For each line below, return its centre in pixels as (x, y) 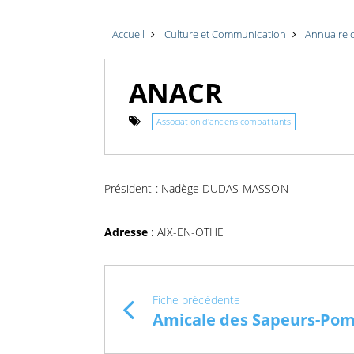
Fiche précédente (196, 299)
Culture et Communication (225, 34)
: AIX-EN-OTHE (186, 232)
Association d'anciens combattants (224, 121)
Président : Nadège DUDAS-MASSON (196, 188)
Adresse (126, 232)
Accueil (129, 34)
